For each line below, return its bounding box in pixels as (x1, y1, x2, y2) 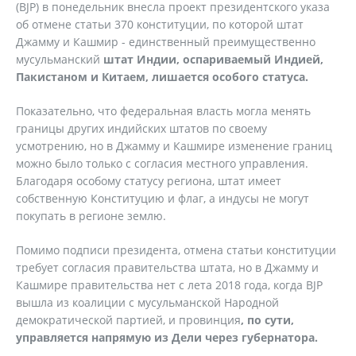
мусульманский (16, 52, 103, 67)
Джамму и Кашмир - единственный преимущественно (16, 34, 315, 49)
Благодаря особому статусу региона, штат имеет (16, 173, 281, 188)
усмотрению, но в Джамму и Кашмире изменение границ (16, 138, 332, 153)
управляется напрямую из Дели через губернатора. (16, 330, 318, 345)
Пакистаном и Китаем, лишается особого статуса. (16, 69, 308, 84)
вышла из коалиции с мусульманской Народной (16, 295, 279, 310)
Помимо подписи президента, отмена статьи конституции (16, 242, 336, 257)
